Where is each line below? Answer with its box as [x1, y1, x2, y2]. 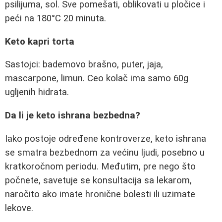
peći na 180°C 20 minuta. [5, 12, 106, 24]
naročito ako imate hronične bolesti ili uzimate [5, 188, 195, 200]
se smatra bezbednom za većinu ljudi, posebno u [5, 147, 205, 158]
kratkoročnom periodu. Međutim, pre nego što [5, 161, 196, 172]
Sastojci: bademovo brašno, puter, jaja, [5, 59, 163, 70]
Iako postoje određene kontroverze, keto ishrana [5, 133, 206, 144]
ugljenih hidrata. [5, 87, 69, 98]
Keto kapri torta [5, 36, 74, 47]
